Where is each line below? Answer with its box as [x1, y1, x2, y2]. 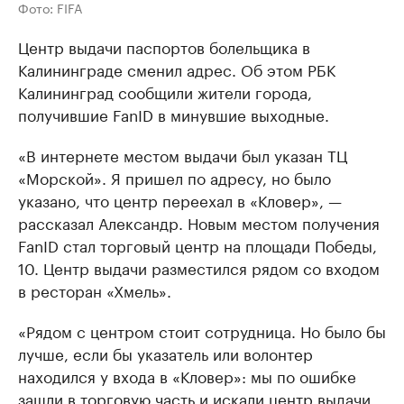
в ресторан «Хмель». [18, 278, 171, 302]
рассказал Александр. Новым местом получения [18, 210, 380, 234]
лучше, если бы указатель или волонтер [18, 341, 313, 365]
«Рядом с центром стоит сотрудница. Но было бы [18, 318, 386, 343]
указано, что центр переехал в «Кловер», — [18, 188, 342, 212]
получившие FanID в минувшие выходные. [18, 102, 329, 126]
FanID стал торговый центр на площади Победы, [18, 233, 377, 257]
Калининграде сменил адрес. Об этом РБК [18, 57, 335, 81]
